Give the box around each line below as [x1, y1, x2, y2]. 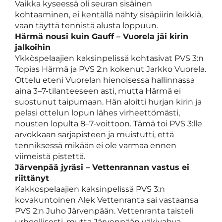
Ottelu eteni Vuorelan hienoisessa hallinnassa [15, 75, 195, 85]
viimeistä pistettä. [15, 152, 85, 162]
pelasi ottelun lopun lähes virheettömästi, [15, 108, 180, 118]
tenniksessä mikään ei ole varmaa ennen [15, 141, 176, 151]
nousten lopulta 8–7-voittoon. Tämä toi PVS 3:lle [15, 119, 202, 129]
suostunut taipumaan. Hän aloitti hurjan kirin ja [15, 97, 202, 107]
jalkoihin [15, 43, 51, 53]
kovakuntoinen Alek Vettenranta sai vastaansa [15, 195, 198, 205]
